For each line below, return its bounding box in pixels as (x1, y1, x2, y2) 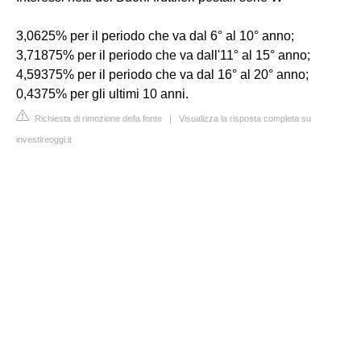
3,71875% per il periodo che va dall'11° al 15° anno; (16, 48, 310, 62)
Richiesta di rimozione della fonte (32, 113, 162, 123)
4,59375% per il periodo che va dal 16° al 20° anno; (16, 67, 309, 81)
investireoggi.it (16, 134, 72, 144)
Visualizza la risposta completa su (179, 113, 311, 123)
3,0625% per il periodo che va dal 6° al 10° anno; (16, 28, 294, 43)
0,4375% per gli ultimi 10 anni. (16, 86, 189, 101)
